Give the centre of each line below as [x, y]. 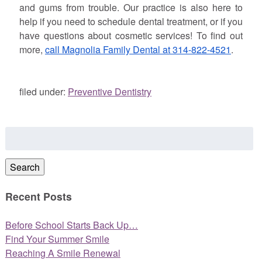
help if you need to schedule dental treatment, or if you [131, 22]
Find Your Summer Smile [57, 239]
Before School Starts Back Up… [71, 225]
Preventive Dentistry [109, 92]
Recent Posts [38, 196]
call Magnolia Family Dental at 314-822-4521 [138, 50]
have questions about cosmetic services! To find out [131, 36]
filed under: [43, 92]
